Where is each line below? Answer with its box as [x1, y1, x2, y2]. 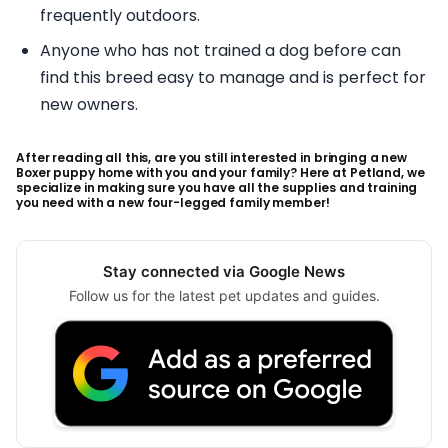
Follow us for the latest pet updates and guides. [68, 287, 380, 305]
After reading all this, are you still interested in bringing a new [16, 149, 408, 167]
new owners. [40, 93, 138, 117]
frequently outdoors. [40, 4, 200, 28]
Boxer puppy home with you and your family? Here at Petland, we [16, 164, 425, 182]
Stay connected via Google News [103, 262, 345, 282]
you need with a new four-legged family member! [16, 194, 330, 212]
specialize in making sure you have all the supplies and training [16, 179, 418, 197]
